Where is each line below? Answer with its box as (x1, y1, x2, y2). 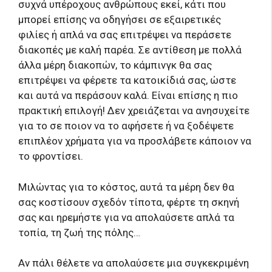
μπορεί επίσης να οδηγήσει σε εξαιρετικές (18, 13, 221, 26)
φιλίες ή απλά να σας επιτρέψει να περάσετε (18, 29, 231, 41)
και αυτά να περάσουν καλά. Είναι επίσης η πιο (18, 89, 238, 102)
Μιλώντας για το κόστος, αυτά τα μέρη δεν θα (18, 180, 234, 193)
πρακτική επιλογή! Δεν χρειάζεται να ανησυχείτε (18, 104, 250, 117)
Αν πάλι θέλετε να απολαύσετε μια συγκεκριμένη (18, 257, 249, 270)
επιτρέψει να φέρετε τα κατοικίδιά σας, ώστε (18, 74, 236, 87)
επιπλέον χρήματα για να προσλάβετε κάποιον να (18, 135, 251, 148)
